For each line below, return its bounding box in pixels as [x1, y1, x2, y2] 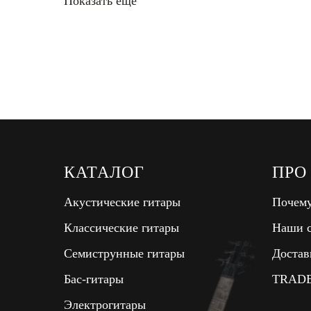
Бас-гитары [64, 271, 124, 286]
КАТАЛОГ [64, 162, 144, 181]
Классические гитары [64, 220, 179, 235]
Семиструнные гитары [64, 246, 185, 260]
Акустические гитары [64, 194, 180, 209]
